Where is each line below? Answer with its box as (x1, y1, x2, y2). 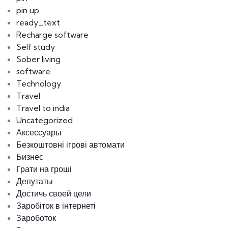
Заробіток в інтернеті (16, 201, 96, 211)
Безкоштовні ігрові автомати (16, 139, 125, 150)
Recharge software (16, 30, 89, 40)
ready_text (16, 17, 60, 28)
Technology (16, 78, 61, 89)
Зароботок (16, 213, 56, 223)
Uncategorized (16, 115, 73, 126)
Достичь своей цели (16, 188, 91, 199)
